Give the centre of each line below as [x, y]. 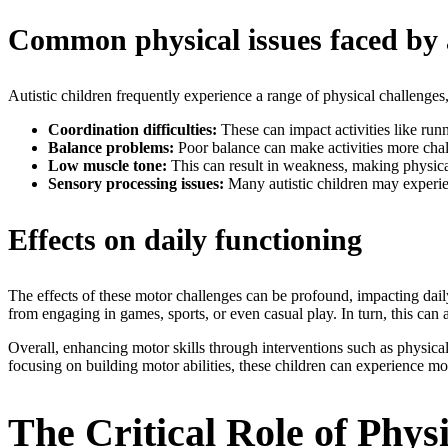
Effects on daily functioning [185, 240]
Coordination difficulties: [132, 130]
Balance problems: [111, 148]
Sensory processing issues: [136, 184]
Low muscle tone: [107, 166]
